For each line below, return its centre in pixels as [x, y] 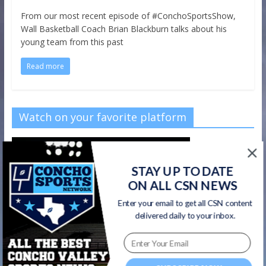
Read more [45, 66]
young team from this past [72, 42]
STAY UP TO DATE [183, 171]
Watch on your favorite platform [102, 117]
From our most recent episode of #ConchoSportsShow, [128, 15]
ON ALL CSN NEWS [183, 185]
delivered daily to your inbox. [185, 215]
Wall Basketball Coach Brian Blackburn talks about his [123, 28]
